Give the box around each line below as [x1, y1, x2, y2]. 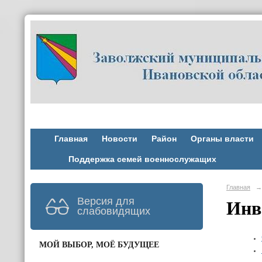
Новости [101, 135, 137, 143]
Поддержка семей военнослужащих [68, 155, 216, 164]
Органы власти [190, 135, 254, 143]
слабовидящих [77, 205, 150, 217]
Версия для [77, 195, 135, 207]
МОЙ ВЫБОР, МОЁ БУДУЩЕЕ [39, 240, 159, 249]
